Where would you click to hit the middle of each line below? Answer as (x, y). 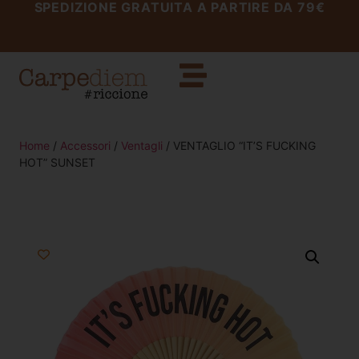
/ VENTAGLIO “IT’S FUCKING (239, 145)
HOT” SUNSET (57, 162)
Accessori (85, 145)
